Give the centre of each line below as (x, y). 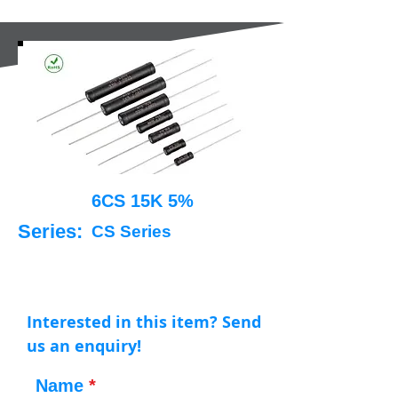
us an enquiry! (84, 346)
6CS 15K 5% (142, 201)
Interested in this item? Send (144, 322)
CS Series (131, 231)
